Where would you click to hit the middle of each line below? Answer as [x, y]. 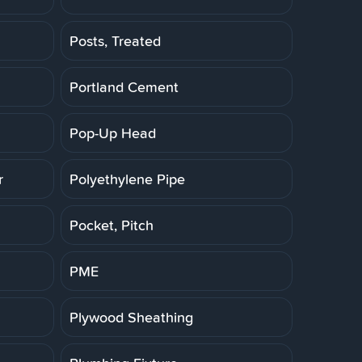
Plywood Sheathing [131, 317]
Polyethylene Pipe [127, 179]
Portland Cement [124, 86]
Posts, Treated [115, 40]
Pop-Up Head [113, 133]
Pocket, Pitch [112, 225]
